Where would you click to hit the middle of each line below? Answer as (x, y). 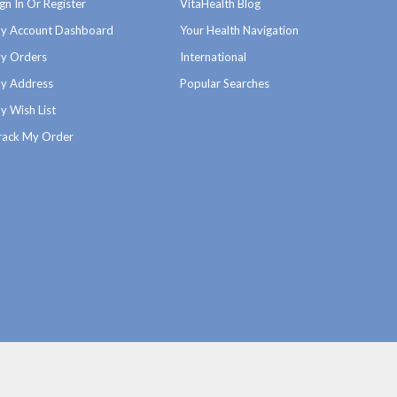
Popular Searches (224, 83)
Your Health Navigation (239, 30)
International (213, 56)
